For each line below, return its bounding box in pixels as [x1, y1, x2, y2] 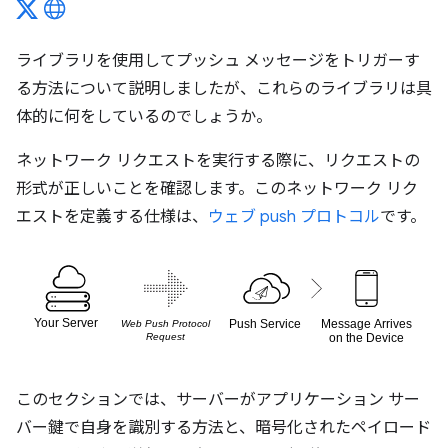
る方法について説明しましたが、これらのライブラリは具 [16, 79, 432, 99]
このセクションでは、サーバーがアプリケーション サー [16, 390, 420, 411]
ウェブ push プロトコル [208, 207, 380, 227]
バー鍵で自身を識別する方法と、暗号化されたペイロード [16, 418, 431, 439]
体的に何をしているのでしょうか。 [16, 107, 272, 127]
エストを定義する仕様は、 [16, 207, 208, 227]
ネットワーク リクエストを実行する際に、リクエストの [16, 151, 420, 171]
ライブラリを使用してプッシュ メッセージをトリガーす [16, 51, 420, 71]
